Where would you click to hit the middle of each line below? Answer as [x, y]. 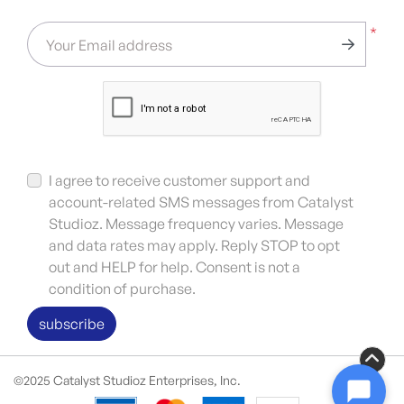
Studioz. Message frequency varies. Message [196, 224]
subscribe [72, 324]
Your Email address [109, 46]
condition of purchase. [122, 289]
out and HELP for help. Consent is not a [174, 267]
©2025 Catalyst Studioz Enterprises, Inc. [127, 381]
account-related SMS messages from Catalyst [201, 202]
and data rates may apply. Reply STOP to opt [194, 246]
